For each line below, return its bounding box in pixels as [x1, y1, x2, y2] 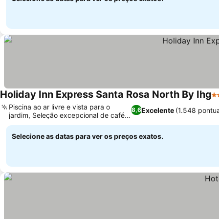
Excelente [141, 106, 175, 114]
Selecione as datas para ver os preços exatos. [12, 132, 163, 140]
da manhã [9, 119, 41, 128]
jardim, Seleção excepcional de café [9, 111, 125, 119]
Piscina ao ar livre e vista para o [9, 103, 110, 111]
